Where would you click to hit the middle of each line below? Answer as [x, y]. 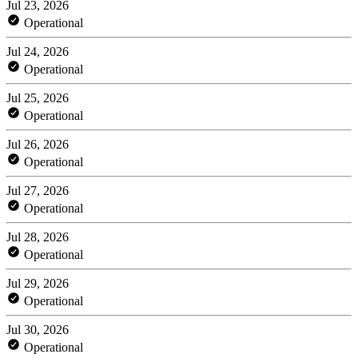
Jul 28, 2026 [38, 237]
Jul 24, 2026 [38, 51]
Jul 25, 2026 [38, 97]
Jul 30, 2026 [38, 329]
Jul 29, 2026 [38, 283]
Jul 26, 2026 [38, 144]
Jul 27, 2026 [38, 190]
